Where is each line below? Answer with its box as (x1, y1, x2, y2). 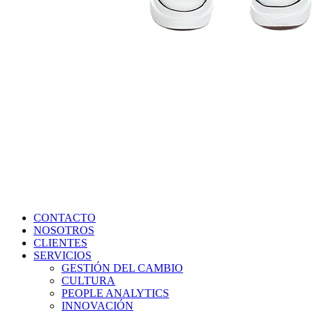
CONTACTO (34, 212, 96, 224)
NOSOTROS (34, 224, 94, 236)
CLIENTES (34, 237, 87, 249)
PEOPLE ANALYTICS (61, 287, 169, 299)
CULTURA (61, 275, 115, 286)
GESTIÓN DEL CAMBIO (61, 262, 183, 274)
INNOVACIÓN (61, 300, 133, 312)
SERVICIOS (34, 249, 92, 261)
